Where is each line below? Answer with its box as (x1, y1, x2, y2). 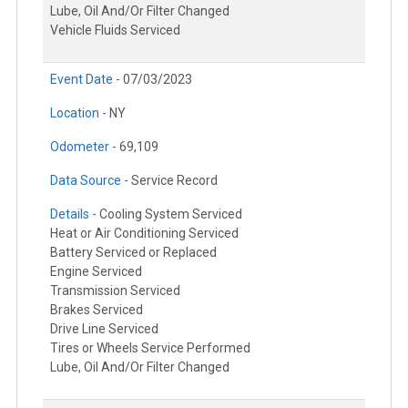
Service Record (131, 173, 218, 189)
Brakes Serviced (50, 302, 143, 318)
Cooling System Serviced (99, 207, 242, 222)
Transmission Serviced (50, 283, 180, 299)
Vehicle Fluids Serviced (50, 23, 180, 38)
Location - (50, 106, 109, 121)
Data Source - (50, 173, 131, 189)
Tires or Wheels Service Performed (50, 341, 250, 356)
